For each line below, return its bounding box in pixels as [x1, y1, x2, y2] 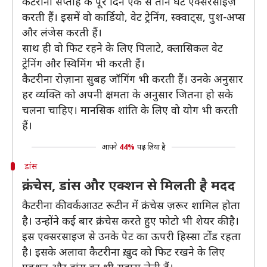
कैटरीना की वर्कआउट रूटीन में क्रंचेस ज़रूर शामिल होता [22, 198, 240, 212]
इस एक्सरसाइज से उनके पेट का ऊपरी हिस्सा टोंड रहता [22, 229, 241, 243]
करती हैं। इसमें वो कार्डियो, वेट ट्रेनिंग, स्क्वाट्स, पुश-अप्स [22, 10, 245, 24]
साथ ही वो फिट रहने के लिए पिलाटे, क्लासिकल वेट [22, 41, 223, 55]
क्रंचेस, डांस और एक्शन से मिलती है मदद [22, 176, 235, 194]
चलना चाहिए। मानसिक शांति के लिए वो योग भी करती [22, 103, 238, 117]
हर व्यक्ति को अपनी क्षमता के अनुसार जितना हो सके [22, 87, 233, 101]
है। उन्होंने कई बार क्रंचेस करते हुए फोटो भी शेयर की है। [22, 213, 239, 228]
